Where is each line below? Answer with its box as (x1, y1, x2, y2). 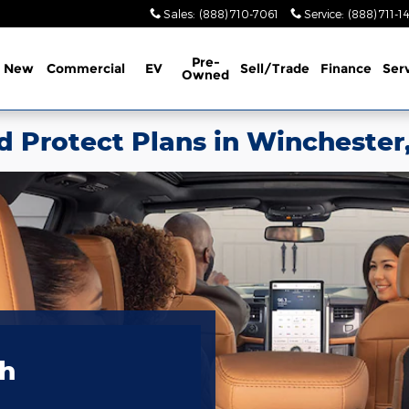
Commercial (47, 60, 125, 77)
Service (304, 7, 341, 20)
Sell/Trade (240, 60, 309, 77)
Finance (320, 60, 372, 77)
